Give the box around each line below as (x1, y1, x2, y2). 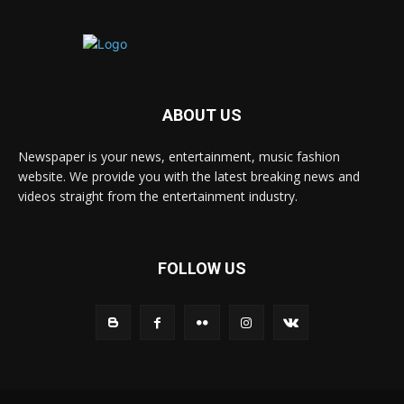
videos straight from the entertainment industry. (18, 187, 298, 205)
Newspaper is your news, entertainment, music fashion (18, 147, 340, 165)
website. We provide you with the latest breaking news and (18, 167, 360, 185)
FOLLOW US (158, 258, 246, 278)
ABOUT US (162, 105, 242, 124)
